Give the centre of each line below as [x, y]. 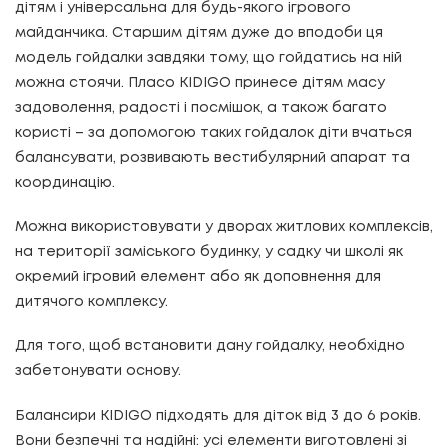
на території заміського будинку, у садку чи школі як [209, 252]
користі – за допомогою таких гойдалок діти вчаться [213, 133]
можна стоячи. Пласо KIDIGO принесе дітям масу [200, 83]
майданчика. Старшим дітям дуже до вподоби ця [199, 33]
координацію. [65, 183]
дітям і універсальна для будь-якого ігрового [183, 8]
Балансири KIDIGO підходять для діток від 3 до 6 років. [218, 415]
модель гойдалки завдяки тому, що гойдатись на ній [208, 58]
